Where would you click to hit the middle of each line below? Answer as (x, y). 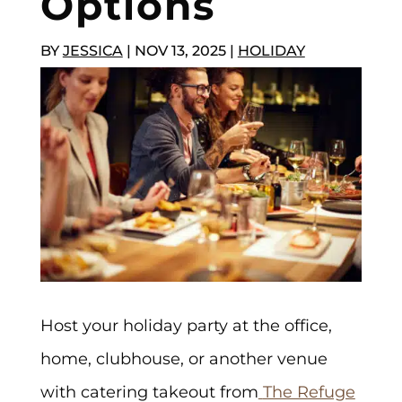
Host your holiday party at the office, (186, 325)
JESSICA (92, 50)
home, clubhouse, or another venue (184, 358)
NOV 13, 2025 (180, 50)
